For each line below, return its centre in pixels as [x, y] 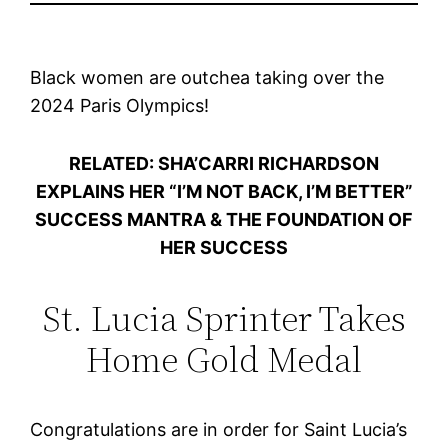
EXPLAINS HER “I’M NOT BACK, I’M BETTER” [224, 191]
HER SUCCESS [224, 247]
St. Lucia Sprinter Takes [224, 318]
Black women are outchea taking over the [207, 77]
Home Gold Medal [224, 359]
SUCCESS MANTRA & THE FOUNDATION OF [224, 219]
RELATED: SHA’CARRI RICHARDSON [224, 163]
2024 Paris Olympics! [120, 105]
